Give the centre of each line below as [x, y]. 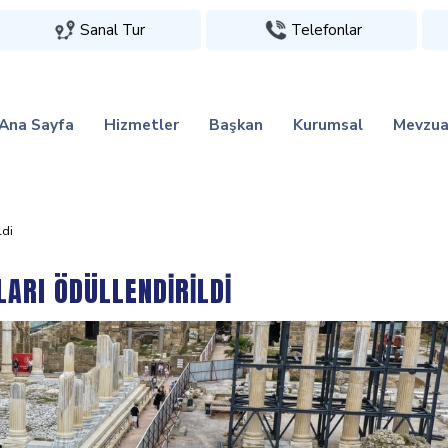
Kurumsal [328, 124]
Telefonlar [326, 29]
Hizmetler [141, 124]
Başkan [236, 124]
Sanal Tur [113, 29]
